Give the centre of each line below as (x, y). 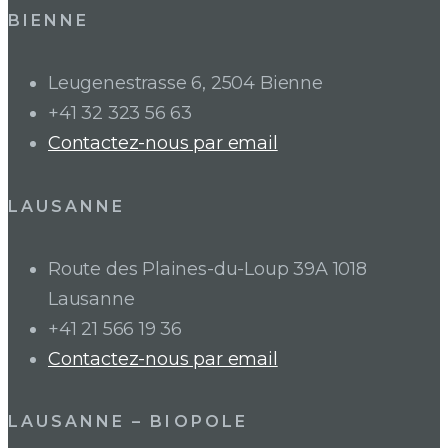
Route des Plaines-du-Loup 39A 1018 (207, 268)
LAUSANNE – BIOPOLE (128, 422)
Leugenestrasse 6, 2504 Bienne (185, 83)
